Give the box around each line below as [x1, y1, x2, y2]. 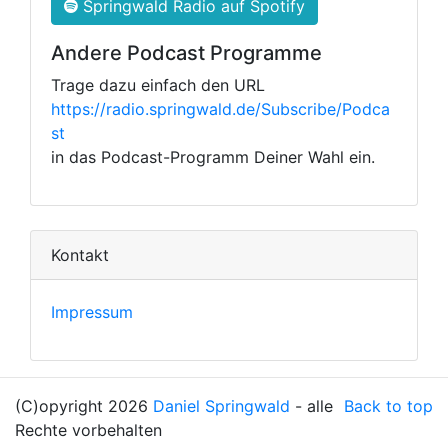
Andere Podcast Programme [51, 41, 322, 66]
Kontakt [51, 245, 109, 266]
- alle [290, 396, 333, 417]
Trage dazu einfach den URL [51, 75, 265, 96]
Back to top [344, 396, 433, 417]
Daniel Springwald [153, 396, 290, 417]
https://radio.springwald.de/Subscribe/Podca [51, 99, 390, 120]
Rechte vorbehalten [15, 420, 162, 441]
